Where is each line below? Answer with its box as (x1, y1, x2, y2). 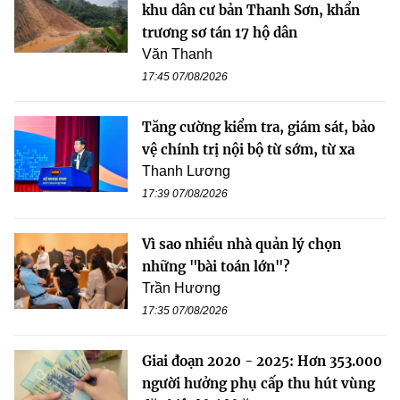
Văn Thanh (142, 46, 212, 62)
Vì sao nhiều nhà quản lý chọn (142, 236, 341, 254)
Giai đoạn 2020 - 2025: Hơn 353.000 (142, 353, 382, 371)
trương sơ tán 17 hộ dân (142, 24, 297, 42)
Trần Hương (142, 280, 221, 296)
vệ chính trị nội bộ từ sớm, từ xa (142, 141, 354, 159)
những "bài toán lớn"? (142, 258, 290, 276)
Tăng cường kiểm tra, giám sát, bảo (142, 119, 375, 137)
